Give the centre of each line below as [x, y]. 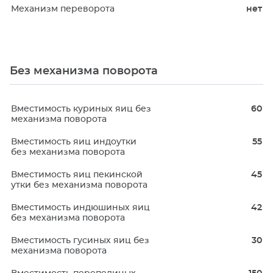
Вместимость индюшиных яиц [80, 208]
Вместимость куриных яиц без [81, 109]
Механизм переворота [63, 9]
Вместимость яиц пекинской [77, 175]
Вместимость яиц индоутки [74, 142]
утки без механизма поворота [79, 185]
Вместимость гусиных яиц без [80, 241]
